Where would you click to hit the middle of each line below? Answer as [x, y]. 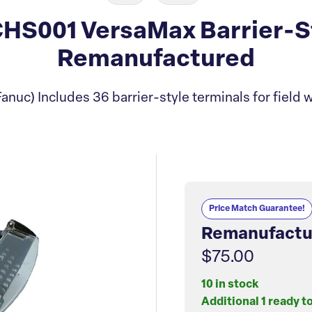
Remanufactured [156, 60]
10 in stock [230, 285]
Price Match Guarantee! [257, 209]
